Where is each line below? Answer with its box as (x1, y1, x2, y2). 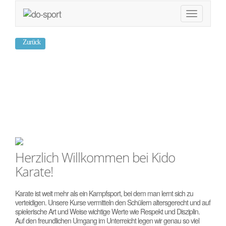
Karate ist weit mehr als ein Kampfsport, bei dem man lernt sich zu (15, 188, 193, 199)
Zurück (22, 38, 40, 46)
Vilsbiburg (15, 90, 106, 118)
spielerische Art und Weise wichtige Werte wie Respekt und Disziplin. (15, 206, 200, 217)
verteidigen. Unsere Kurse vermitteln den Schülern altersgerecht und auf (15, 197, 210, 208)
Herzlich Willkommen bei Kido (15, 148, 175, 167)
